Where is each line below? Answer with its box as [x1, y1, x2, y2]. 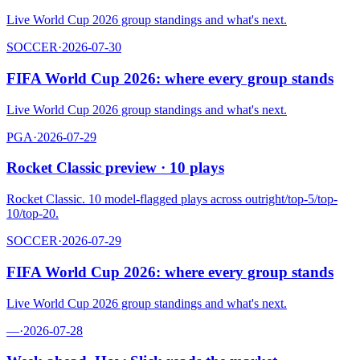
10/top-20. [6, 207, 59, 221]
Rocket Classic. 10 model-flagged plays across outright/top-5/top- [6, 192, 337, 207]
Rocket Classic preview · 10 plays [6, 159, 224, 177]
